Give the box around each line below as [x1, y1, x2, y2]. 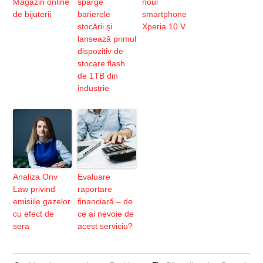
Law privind [13, 184, 56, 194]
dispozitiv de [77, 46, 124, 56]
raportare [77, 184, 113, 194]
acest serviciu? [77, 221, 133, 231]
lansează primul [77, 33, 137, 43]
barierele [77, 9, 111, 19]
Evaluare [77, 171, 111, 181]
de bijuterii [13, 9, 52, 19]
